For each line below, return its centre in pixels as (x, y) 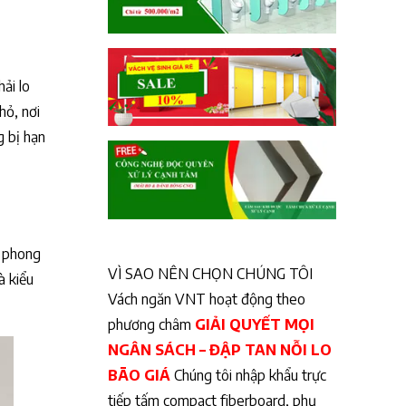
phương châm (151, 324)
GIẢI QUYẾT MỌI (254, 324)
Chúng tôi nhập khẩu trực (248, 375)
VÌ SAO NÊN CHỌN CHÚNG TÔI (210, 273)
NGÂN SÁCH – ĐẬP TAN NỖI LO (219, 349)
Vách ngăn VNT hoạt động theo (206, 299)
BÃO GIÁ (139, 375)
